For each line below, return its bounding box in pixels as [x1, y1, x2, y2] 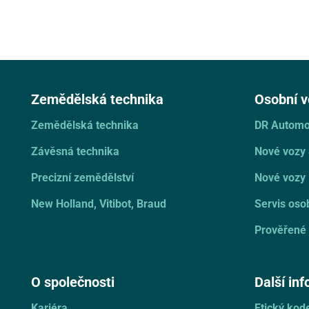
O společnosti [31, 272, 114, 290]
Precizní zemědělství [31, 169, 134, 184]
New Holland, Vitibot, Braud [31, 195, 166, 210]
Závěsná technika [31, 143, 119, 158]
